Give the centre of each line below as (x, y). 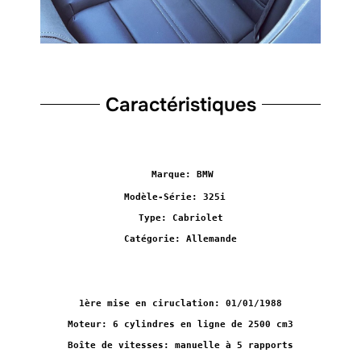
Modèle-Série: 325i (180, 197)
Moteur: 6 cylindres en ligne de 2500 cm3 (180, 324)
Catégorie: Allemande (180, 239)
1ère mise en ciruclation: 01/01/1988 (180, 303)
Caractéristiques (180, 105)
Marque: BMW (182, 175)
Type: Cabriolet (180, 218)
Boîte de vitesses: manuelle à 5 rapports (180, 345)
